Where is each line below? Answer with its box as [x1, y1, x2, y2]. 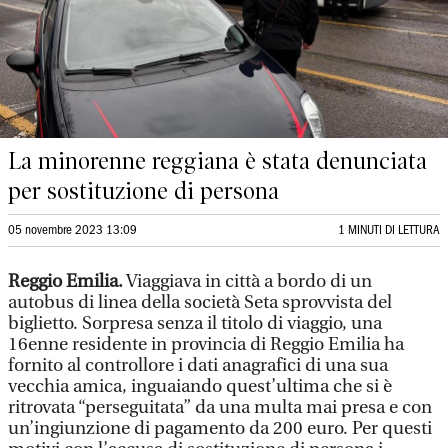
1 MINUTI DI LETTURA [338, 225, 440, 236]
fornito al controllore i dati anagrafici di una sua [8, 355, 388, 376]
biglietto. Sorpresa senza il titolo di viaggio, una [8, 313, 382, 334]
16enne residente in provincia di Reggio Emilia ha [8, 334, 404, 355]
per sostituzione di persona [8, 177, 279, 205]
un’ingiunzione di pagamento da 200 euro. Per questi [8, 418, 432, 439]
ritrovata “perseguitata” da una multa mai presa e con [8, 397, 432, 418]
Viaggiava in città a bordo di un [123, 271, 372, 292]
